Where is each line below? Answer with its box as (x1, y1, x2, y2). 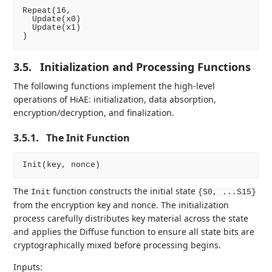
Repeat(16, (22, 6, 71, 16)
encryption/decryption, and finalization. (13, 106, 175, 118)
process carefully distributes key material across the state (13, 212, 249, 225)
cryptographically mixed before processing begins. (13, 239, 222, 251)
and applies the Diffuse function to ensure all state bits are (13, 226, 255, 238)
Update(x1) (22, 23, 81, 33)
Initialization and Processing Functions (40, 59, 251, 74)
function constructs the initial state (50, 185, 199, 197)
